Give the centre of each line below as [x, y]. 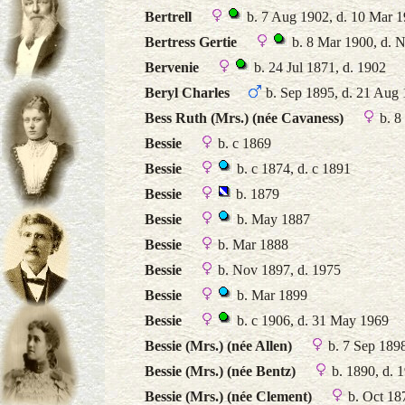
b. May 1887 [272, 219]
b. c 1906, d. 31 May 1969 [311, 320]
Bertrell [168, 17]
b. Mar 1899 [270, 295]
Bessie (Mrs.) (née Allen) [218, 346]
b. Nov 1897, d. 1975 [278, 270]
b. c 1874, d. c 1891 [292, 169]
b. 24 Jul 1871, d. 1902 [318, 67]
